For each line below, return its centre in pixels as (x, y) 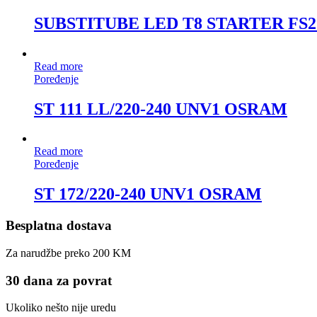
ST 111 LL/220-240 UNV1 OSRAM (161, 109)
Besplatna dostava (59, 226)
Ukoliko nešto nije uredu (61, 308)
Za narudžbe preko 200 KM (68, 253)
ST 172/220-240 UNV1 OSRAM (148, 194)
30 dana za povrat (59, 280)
